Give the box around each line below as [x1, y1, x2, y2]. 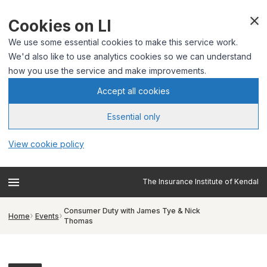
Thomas [64, 216, 93, 225]
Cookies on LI [8, 17, 111, 35]
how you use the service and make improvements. [8, 66, 206, 76]
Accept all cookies [97, 85, 170, 96]
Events [35, 211, 59, 221]
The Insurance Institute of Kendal [142, 176, 259, 186]
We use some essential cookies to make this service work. [8, 37, 238, 47]
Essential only [107, 111, 160, 122]
